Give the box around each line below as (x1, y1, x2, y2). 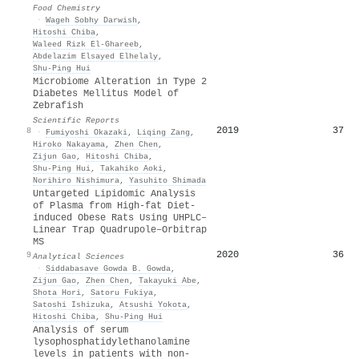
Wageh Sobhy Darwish (46, 14, 137, 25)
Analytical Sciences (33, 251, 124, 261)
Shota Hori (33, 287, 81, 297)
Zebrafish (33, 99, 83, 111)
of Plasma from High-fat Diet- (33, 200, 196, 212)
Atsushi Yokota (119, 299, 187, 309)
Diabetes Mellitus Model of (33, 87, 179, 99)
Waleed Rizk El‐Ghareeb (33, 38, 139, 49)
